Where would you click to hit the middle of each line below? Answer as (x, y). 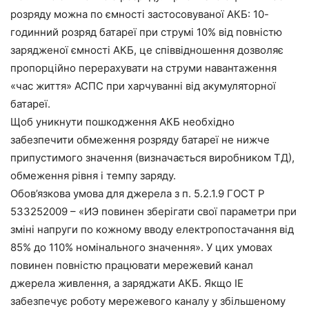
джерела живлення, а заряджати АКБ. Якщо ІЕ (127, 283)
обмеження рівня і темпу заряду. (93, 175)
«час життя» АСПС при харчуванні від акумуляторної (143, 86)
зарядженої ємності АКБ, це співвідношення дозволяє (147, 50)
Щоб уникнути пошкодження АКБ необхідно (122, 121)
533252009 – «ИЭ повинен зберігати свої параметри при (153, 211)
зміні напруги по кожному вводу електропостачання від (152, 229)
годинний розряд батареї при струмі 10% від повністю (146, 32)
